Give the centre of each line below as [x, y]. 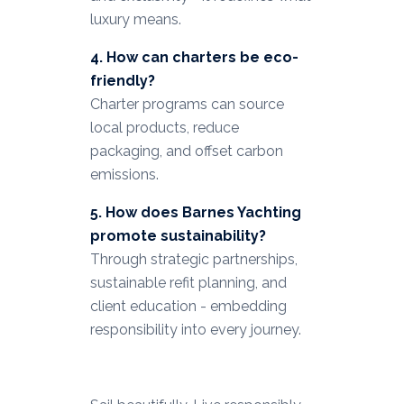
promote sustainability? [178, 236]
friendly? [122, 81]
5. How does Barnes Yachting [195, 213]
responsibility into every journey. [195, 330]
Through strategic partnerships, [193, 260]
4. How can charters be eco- [194, 58]
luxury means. [135, 20]
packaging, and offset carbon [186, 151]
